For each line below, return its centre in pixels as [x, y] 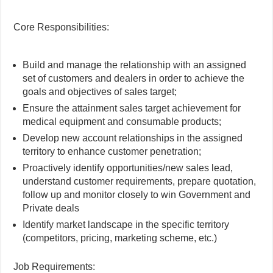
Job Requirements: [55, 267]
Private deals [51, 208]
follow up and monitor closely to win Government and [137, 195]
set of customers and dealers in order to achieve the [134, 78]
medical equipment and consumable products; [122, 122]
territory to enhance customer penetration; [112, 151]
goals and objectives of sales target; [100, 92]
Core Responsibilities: [62, 27]
